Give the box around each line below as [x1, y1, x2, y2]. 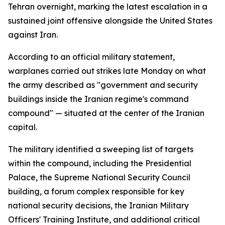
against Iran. [8, 30, 58, 40]
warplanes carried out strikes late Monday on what [8, 66, 206, 76]
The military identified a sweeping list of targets [8, 144, 193, 154]
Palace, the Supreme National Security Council [8, 172, 190, 182]
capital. [8, 122, 37, 132]
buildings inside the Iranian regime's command [8, 94, 189, 104]
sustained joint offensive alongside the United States [8, 16, 212, 26]
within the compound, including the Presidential [8, 158, 191, 168]
